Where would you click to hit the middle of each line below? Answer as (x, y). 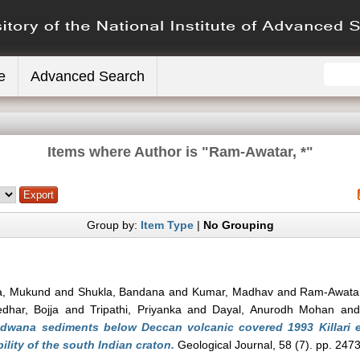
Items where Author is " (128, 152)
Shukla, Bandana (121, 292)
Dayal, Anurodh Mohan (274, 309)
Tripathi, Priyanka (136, 309)
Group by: (113, 225)
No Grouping (238, 225)
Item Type (167, 225)
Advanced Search (88, 76)
